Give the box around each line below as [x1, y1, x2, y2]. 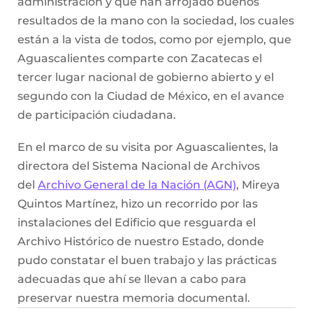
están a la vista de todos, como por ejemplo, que [17, 33, 291, 47]
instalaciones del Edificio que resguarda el [17, 216, 256, 230]
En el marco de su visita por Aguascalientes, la [17, 140, 279, 154]
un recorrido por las [144, 197, 258, 211]
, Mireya [236, 178, 280, 192]
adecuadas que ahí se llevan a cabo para [17, 272, 247, 286]
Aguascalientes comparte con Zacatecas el [17, 52, 262, 66]
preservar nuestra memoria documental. [17, 291, 250, 305]
